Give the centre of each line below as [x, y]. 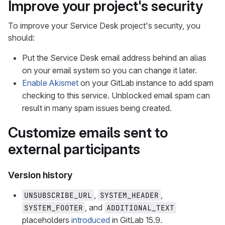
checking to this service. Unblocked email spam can [116, 95]
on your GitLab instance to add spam [146, 83]
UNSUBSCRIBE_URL [58, 195]
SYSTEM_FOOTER [53, 208]
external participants [74, 149]
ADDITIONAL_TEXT [140, 208]
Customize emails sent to [88, 133]
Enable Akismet [50, 83]
